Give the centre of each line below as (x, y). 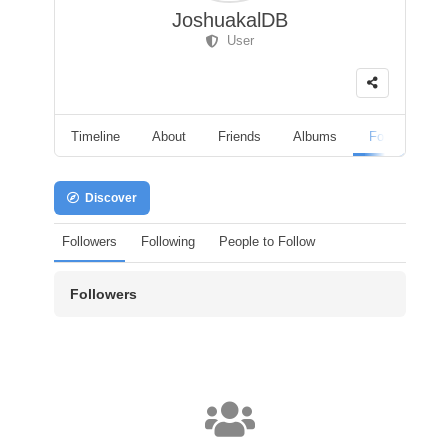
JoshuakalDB (230, 20)
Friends (239, 136)
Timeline (95, 136)
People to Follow (267, 241)
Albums (315, 136)
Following (168, 241)
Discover (108, 197)
